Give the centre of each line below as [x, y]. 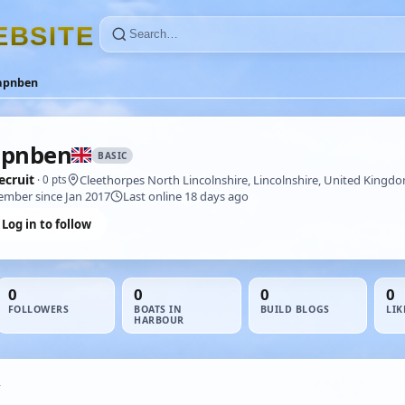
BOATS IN [158, 309]
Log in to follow [47, 224]
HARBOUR [159, 320]
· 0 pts [51, 179]
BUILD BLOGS [295, 309]
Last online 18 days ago [186, 196]
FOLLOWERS [38, 309]
